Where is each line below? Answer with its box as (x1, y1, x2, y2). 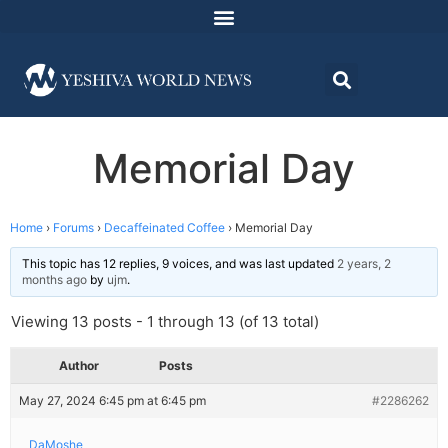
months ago (22, 272, 87, 288)
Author (59, 358, 99, 374)
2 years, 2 (337, 256, 391, 272)
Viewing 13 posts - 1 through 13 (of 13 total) (11, 312, 319, 332)
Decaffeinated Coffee (104, 220, 225, 236)
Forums (53, 220, 94, 236)
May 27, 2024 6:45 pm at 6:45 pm (19, 393, 206, 409)
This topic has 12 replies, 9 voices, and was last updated (22, 256, 337, 272)
